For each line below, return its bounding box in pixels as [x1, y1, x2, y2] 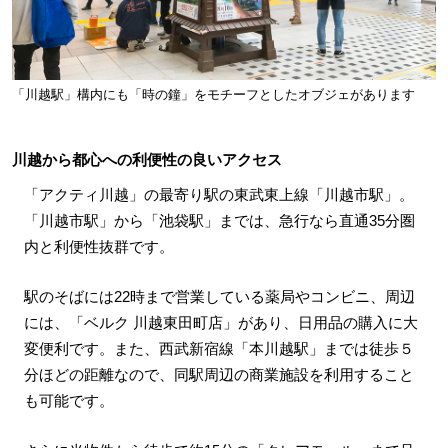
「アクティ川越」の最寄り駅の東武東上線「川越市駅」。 [23, 186, 414, 204]
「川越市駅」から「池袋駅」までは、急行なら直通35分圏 [23, 212, 415, 230]
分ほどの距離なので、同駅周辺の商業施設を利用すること [23, 366, 414, 384]
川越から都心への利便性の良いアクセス [11, 150, 282, 168]
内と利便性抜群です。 [23, 238, 174, 256]
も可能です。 [23, 392, 114, 410]
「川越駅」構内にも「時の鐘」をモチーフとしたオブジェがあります [11, 86, 415, 102]
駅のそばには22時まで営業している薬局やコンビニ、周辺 [23, 288, 415, 306]
